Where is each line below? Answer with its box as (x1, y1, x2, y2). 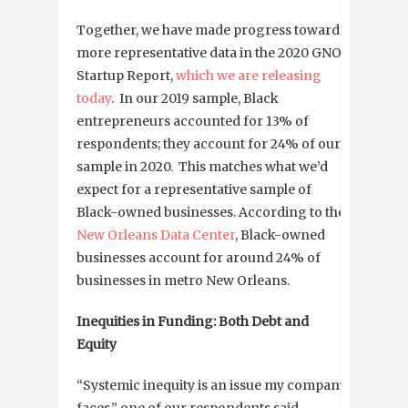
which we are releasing (176, 66, 321, 84)
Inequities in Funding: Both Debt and (76, 312, 309, 330)
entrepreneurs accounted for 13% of (76, 112, 309, 129)
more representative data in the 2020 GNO (76, 44, 342, 61)
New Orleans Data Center (76, 226, 235, 243)
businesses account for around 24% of (76, 249, 321, 266)
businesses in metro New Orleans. (76, 271, 290, 289)
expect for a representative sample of (76, 180, 311, 198)
